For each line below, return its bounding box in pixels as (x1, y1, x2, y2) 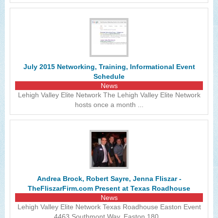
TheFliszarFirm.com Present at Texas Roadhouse (28, 184, 190, 192)
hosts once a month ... (74, 101, 144, 109)
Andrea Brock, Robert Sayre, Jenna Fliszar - (36, 175, 182, 182)
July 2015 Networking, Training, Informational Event (23, 63, 195, 71)
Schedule (93, 73, 125, 80)
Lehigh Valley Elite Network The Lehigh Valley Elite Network (18, 91, 200, 99)
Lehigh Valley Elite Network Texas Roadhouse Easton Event (17, 203, 201, 211)
